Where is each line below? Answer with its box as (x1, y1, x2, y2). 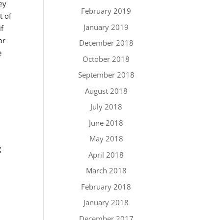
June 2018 (89, 117, 124, 128)
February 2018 (81, 181, 132, 192)
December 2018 (79, 38, 134, 48)
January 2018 (83, 197, 129, 207)
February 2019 (81, 6, 132, 16)
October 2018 (82, 54, 130, 64)
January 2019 (83, 22, 129, 32)
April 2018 (88, 149, 124, 160)
